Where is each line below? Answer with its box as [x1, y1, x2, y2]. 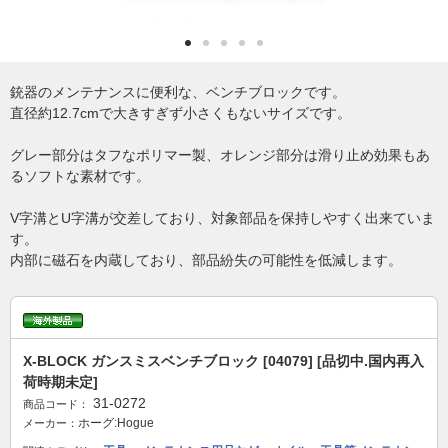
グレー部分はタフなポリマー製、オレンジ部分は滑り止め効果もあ [10, 147, 430, 163]
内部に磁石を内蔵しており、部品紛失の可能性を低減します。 [10, 252, 402, 268]
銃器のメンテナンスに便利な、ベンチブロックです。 [10, 84, 346, 100]
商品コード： [23, 398, 89, 410]
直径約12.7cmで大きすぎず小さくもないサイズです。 [10, 105, 351, 121]
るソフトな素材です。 [10, 168, 150, 184]
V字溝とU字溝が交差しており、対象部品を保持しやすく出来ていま [10, 210, 435, 226]
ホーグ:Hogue [78, 416, 154, 430]
